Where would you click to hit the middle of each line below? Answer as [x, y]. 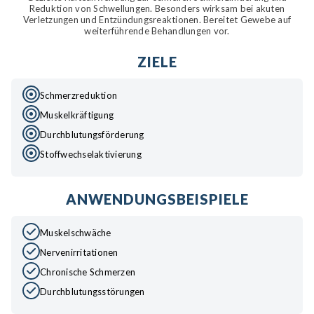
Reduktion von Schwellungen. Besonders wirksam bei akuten [157, 8]
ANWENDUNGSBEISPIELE [157, 199]
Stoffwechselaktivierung [91, 154]
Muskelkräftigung [77, 115]
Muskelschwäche [76, 232]
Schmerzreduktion [79, 95]
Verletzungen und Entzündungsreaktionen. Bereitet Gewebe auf [157, 19]
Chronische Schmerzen [88, 272]
